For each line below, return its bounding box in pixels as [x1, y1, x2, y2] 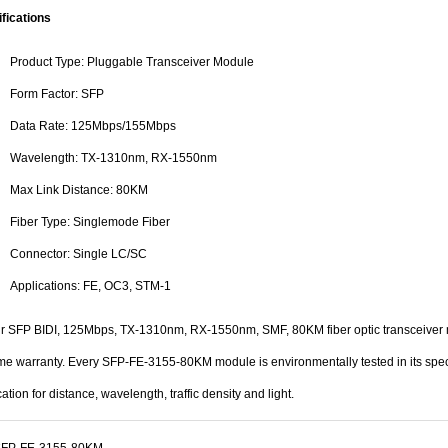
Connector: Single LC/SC [10, 247, 147, 261]
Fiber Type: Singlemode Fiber [10, 215, 170, 229]
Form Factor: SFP [10, 87, 104, 101]
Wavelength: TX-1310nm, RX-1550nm [10, 151, 217, 165]
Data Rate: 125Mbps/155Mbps [10, 119, 176, 133]
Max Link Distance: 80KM [10, 183, 148, 197]
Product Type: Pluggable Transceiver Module [10, 55, 254, 69]
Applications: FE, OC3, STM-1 [10, 279, 171, 293]
